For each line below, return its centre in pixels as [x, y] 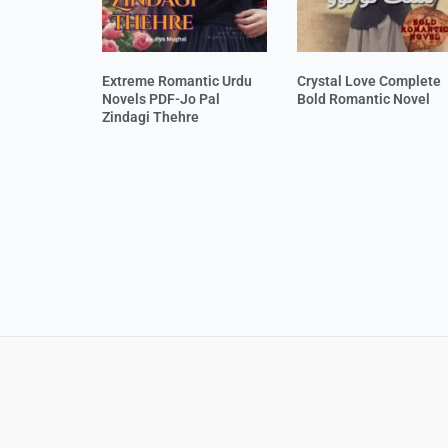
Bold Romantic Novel [363, 99]
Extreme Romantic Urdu [177, 81]
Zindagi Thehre [150, 117]
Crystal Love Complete [369, 81]
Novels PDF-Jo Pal [161, 99]
